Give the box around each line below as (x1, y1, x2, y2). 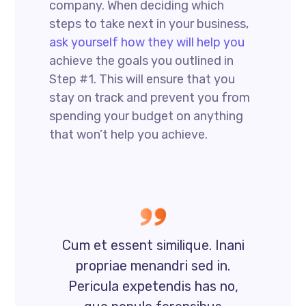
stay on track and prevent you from (49, 89, 251, 105)
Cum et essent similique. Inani (61, 236, 245, 253)
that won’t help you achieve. (49, 126, 208, 142)
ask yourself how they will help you (49, 34, 245, 50)
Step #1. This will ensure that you (49, 71, 236, 87)
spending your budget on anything (49, 108, 244, 124)
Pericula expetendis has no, (68, 277, 238, 294)
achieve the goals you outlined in (49, 53, 234, 68)
